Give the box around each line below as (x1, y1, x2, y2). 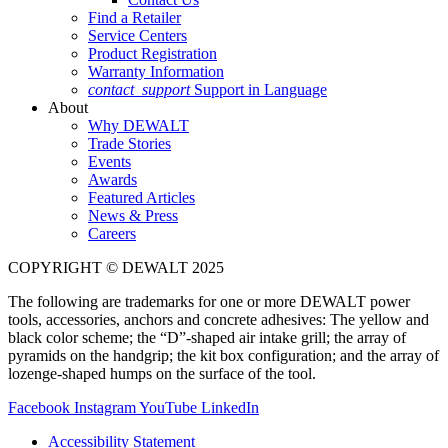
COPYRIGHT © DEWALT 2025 (8, 258, 224, 276)
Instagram (74, 398, 136, 416)
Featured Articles (88, 188, 195, 206)
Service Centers (88, 26, 187, 44)
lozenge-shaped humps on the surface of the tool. (8, 364, 320, 382)
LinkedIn (201, 398, 259, 416)
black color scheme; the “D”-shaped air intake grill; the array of (8, 328, 406, 346)
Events (88, 152, 131, 170)
